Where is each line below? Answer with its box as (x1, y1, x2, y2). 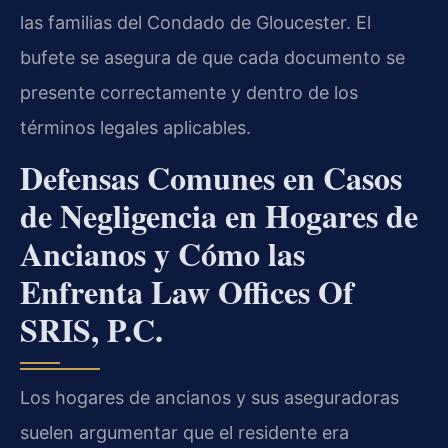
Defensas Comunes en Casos (20, 154, 402, 202)
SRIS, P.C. (20, 306, 163, 354)
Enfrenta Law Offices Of (20, 268, 354, 316)
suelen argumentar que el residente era (20, 422, 349, 444)
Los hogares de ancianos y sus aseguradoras (20, 387, 399, 409)
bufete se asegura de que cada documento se (20, 46, 405, 68)
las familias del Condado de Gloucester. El (20, 11, 371, 33)
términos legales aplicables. (20, 116, 251, 138)
